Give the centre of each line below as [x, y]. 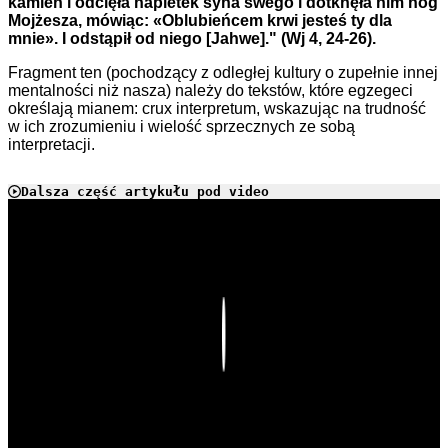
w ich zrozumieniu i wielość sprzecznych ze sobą [181, 127]
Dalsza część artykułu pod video [145, 192]
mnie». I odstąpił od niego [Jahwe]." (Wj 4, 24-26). [192, 39]
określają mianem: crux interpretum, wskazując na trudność [217, 109]
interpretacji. [51, 145]
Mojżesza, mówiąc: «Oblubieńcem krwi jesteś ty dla [200, 21]
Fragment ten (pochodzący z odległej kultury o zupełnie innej [223, 73]
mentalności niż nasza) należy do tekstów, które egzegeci [210, 91]
